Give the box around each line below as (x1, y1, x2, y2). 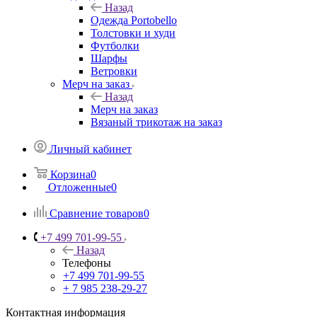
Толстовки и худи (91, 26, 175, 39)
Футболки (91, 39, 139, 52)
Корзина (50, 168, 91, 180)
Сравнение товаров (50, 207, 144, 219)
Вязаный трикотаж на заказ (91, 115, 222, 128)
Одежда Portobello (91, 13, 177, 26)
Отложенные (48, 180, 111, 193)
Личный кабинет (50, 142, 132, 155)
